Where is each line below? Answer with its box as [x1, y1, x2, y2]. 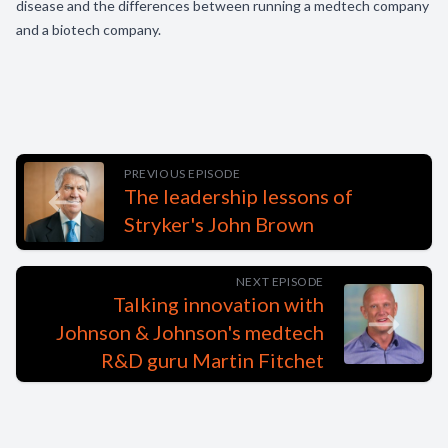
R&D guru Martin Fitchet [101, 348, 324, 372]
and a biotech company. [16, 21, 161, 38]
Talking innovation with [113, 292, 324, 316]
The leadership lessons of [124, 184, 353, 208]
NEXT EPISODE [235, 274, 324, 289]
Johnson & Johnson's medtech [56, 320, 324, 344]
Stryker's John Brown [124, 212, 314, 236]
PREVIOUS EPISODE [124, 166, 241, 181]
